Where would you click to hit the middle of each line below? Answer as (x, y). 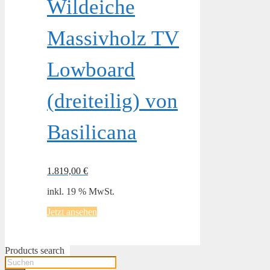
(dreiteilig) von (112, 101)
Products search (35, 250)
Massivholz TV (113, 38)
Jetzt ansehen (72, 212)
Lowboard (91, 69)
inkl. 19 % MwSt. (81, 191)
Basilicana (92, 132)
